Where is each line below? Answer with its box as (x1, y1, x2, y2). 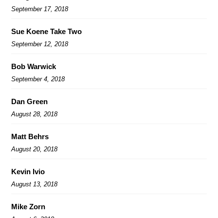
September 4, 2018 (11, 75, 65, 83)
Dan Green (11, 97, 48, 106)
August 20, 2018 (11, 145, 57, 153)
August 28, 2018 (11, 110, 57, 118)
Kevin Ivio (11, 167, 45, 176)
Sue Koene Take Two (11, 27, 82, 36)
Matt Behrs (11, 132, 49, 141)
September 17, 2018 (11, 5, 68, 13)
